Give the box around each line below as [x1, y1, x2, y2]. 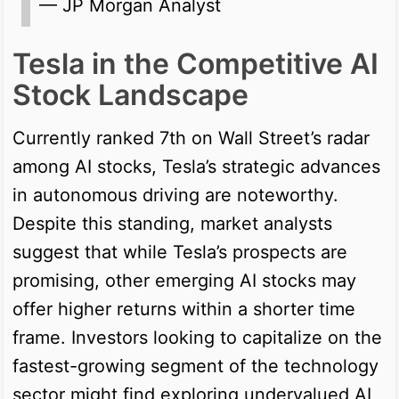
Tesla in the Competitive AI [12, 45, 379, 81]
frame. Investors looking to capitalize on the [12, 326, 382, 348]
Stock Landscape [12, 77, 248, 112]
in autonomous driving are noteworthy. [12, 183, 338, 206]
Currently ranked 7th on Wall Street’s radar [12, 126, 370, 149]
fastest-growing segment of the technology [12, 354, 379, 377]
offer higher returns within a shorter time [12, 297, 355, 320]
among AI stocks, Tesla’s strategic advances [12, 155, 380, 177]
